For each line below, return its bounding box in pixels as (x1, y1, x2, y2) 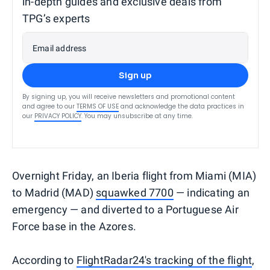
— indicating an (173, 186, 250, 199)
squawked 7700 (96, 186, 174, 199)
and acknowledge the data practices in (121, 101, 244, 111)
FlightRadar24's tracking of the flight (76, 253, 253, 266)
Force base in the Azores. (12, 219, 136, 233)
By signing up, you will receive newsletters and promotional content (22, 92, 235, 101)
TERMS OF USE (77, 101, 119, 111)
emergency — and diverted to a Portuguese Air (12, 202, 239, 216)
